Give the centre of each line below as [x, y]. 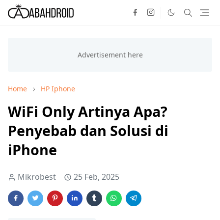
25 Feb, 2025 [96, 177]
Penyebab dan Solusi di [88, 131]
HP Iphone [58, 89]
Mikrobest [37, 177]
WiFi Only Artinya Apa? [88, 111]
